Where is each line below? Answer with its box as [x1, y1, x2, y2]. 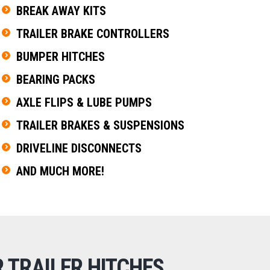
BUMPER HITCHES [16, 49, 105, 64]
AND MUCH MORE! [16, 163, 105, 178]
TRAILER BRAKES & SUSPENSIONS [16, 118, 185, 133]
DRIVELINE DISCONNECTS [16, 140, 142, 155]
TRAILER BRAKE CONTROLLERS [16, 26, 170, 41]
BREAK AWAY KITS [16, 3, 107, 18]
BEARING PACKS [16, 72, 96, 87]
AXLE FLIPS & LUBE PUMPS [16, 95, 152, 110]
